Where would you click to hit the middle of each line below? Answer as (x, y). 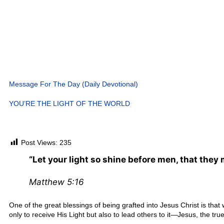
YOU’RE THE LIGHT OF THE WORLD (69, 103)
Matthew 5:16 (56, 182)
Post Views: (39, 142)
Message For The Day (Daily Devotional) (73, 84)
